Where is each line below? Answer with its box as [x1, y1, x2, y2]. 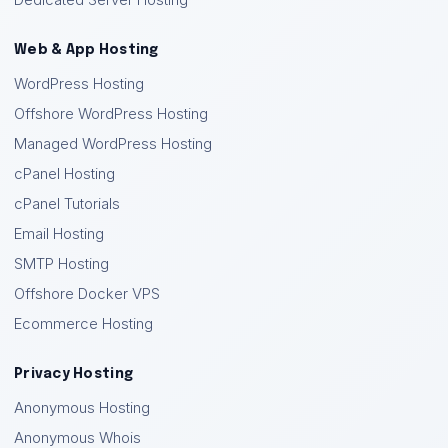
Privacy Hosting [14, 367, 134, 381]
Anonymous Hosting [14, 399, 150, 417]
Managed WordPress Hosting [14, 135, 212, 153]
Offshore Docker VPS [14, 285, 160, 303]
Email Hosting [14, 225, 104, 243]
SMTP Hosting [14, 255, 109, 273]
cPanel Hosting [14, 165, 115, 183]
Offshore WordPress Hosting [14, 105, 208, 123]
